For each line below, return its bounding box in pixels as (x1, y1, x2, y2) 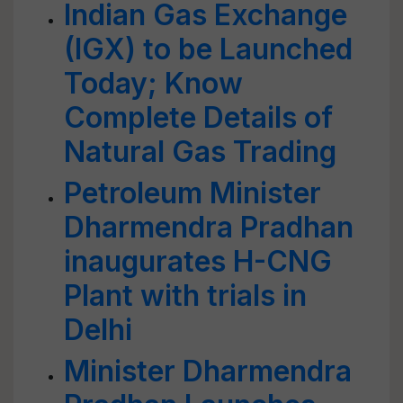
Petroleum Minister (64, 175, 321, 210)
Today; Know (64, 66, 243, 101)
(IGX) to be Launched (64, 31, 353, 67)
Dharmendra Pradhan (64, 210, 354, 245)
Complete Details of (64, 100, 333, 135)
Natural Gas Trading (64, 134, 336, 169)
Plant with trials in (64, 278, 307, 313)
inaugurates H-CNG (64, 244, 332, 279)
